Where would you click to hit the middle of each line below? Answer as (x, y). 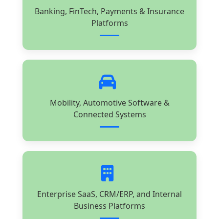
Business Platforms (109, 206)
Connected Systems (109, 114)
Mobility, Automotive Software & (109, 102)
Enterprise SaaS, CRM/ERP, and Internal (109, 194)
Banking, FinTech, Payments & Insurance (109, 11)
